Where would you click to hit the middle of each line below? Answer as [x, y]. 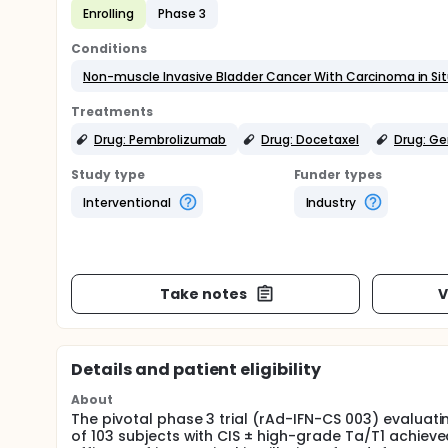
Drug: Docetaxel [310, 139]
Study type [108, 174]
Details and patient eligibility [196, 369]
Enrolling [108, 13]
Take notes [203, 293]
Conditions [109, 48]
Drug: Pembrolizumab [160, 139]
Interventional [127, 202]
